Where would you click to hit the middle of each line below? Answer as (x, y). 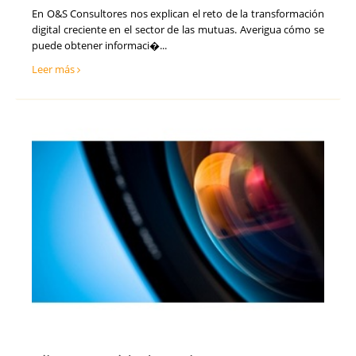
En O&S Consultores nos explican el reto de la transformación (178, 14)
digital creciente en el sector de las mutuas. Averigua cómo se (178, 30)
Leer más (54, 70)
